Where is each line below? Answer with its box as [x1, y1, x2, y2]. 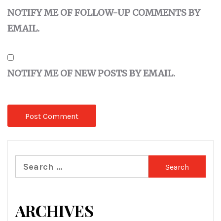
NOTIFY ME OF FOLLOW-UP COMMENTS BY [7, 7, 200, 19]
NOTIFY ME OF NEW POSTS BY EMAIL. [7, 68, 175, 79]
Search [15, 157, 44, 169]
